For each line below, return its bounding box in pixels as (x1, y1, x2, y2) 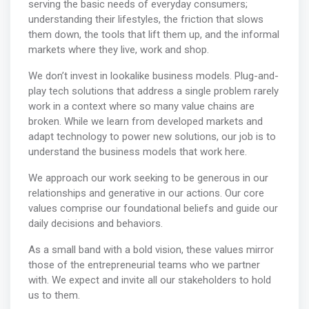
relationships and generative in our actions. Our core (28, 187, 264, 200)
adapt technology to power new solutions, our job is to (28, 130, 276, 143)
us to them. (28, 289, 80, 302)
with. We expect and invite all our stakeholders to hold (28, 274, 271, 287)
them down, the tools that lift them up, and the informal (28, 28, 279, 41)
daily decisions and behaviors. (28, 217, 163, 230)
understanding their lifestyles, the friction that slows (28, 13, 263, 26)
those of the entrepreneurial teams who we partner (28, 259, 260, 272)
